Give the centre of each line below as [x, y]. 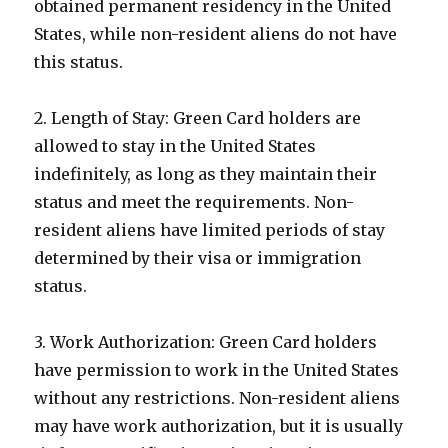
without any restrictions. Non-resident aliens [217, 398]
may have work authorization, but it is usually [219, 426]
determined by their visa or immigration [198, 258]
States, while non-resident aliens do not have [216, 34]
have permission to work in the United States [217, 370]
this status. [79, 62]
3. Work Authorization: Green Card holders [206, 342]
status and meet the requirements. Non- [194, 202]
